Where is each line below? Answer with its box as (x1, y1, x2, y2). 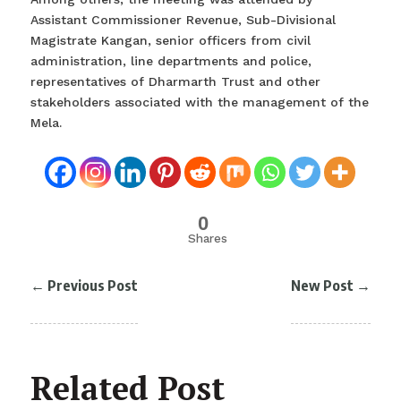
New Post (291, 276, 354, 294)
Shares (187, 231, 227, 245)
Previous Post (47, 276, 138, 294)
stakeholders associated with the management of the (30, 94, 369, 109)
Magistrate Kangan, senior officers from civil (30, 32, 311, 47)
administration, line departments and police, (30, 53, 311, 68)
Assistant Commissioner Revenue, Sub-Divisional (30, 12, 336, 27)
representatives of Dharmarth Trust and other (30, 73, 320, 89)
